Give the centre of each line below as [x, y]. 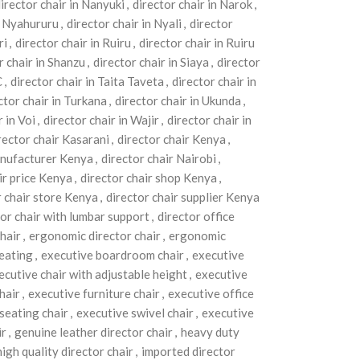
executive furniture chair [94, 293]
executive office [211, 293]
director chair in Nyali [124, 23]
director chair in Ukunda [178, 100]
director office [196, 216]
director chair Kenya [171, 139]
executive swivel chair [135, 313]
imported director [188, 351]
